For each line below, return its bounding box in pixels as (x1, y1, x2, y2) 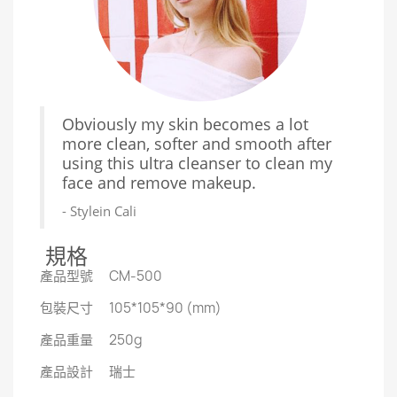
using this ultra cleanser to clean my (62, 152, 332, 175)
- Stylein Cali (62, 202, 136, 221)
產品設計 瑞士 (40, 362, 138, 382)
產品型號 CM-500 (40, 267, 165, 286)
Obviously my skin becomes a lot (62, 113, 308, 136)
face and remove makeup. (62, 172, 256, 194)
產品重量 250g (40, 331, 145, 350)
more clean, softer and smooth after (62, 133, 331, 155)
